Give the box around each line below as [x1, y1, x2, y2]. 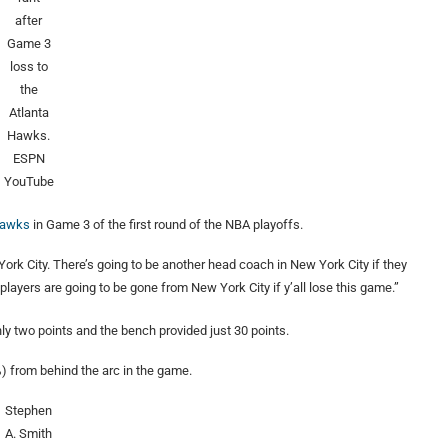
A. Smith [5, 426, 53, 442]
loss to [9, 59, 48, 75]
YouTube [3, 174, 54, 190]
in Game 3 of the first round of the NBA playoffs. [30, 217, 303, 233]
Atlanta [8, 105, 49, 121]
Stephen [5, 403, 53, 419]
